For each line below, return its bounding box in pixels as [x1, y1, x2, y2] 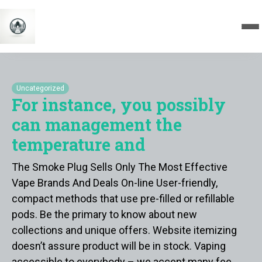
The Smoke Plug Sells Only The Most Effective [12, 161, 227, 173]
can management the [12, 113, 182, 136]
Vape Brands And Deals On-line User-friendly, [12, 177, 218, 189]
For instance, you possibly [12, 94, 226, 116]
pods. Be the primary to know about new [12, 208, 197, 220]
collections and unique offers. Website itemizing [12, 224, 237, 236]
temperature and [12, 133, 145, 156]
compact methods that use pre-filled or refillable [12, 192, 235, 205]
